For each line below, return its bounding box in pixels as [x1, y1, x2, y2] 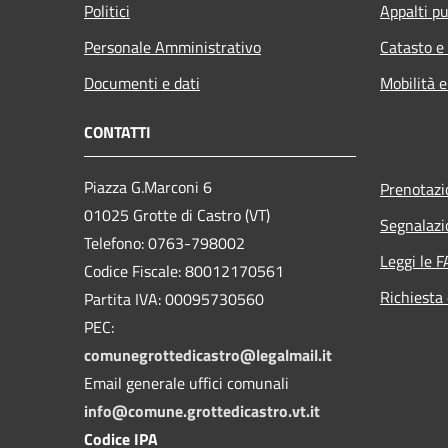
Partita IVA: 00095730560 [84, 286, 264, 311]
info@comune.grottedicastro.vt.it [84, 398, 320, 423]
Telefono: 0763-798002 [84, 230, 245, 255]
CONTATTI [84, 119, 151, 144]
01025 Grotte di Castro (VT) [84, 202, 270, 227]
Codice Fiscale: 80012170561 [84, 258, 284, 283]
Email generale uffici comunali [84, 370, 289, 395]
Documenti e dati [84, 70, 200, 95]
